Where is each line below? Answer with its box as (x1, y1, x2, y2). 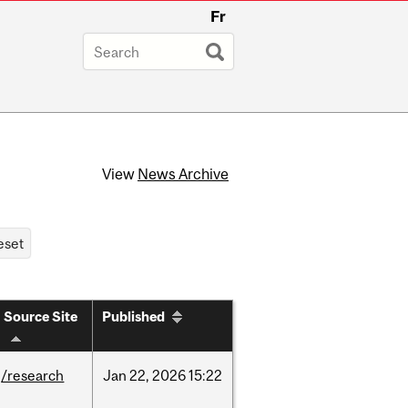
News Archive (138, 166, 229, 183)
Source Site (4, 309, 77, 325)
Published (102, 309, 165, 325)
